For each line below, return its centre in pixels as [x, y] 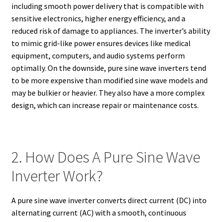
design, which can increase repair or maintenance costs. [105, 105]
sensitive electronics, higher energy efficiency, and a [98, 18]
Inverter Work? [57, 176]
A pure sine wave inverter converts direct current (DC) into [109, 200]
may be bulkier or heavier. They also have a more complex [108, 92]
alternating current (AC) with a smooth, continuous [99, 212]
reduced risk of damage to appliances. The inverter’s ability [111, 30]
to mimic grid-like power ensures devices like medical [101, 43]
